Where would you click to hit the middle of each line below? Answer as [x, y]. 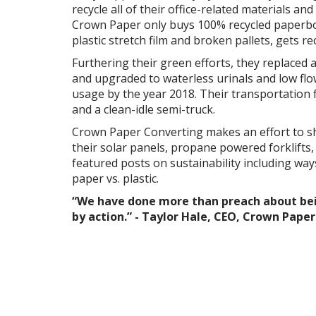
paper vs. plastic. [115, 178]
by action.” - [105, 217]
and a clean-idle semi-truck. [144, 109]
